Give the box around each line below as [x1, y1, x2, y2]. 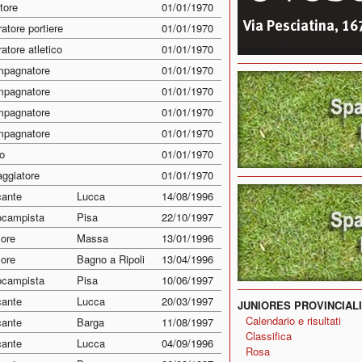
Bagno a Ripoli [77, 251, 145, 267]
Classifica [246, 328, 292, 343]
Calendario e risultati [246, 313, 341, 328]
